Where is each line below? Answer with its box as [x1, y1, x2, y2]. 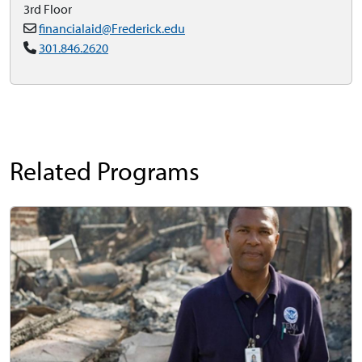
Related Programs [10, 156, 200, 187]
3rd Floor [23, 2, 72, 18]
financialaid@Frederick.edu [39, 21, 185, 37]
